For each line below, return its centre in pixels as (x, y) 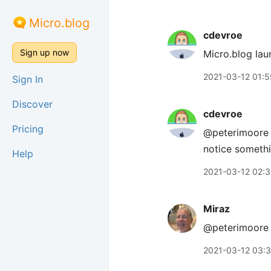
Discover (32, 104)
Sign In (28, 79)
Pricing (28, 129)
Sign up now (44, 52)
